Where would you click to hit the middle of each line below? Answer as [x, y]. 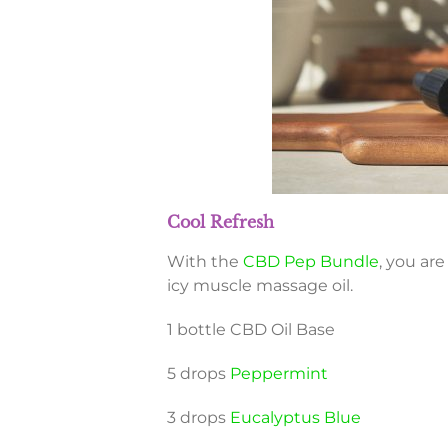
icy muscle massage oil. [259, 286]
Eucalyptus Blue [295, 418]
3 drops [198, 418]
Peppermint [278, 374]
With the [204, 262]
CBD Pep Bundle [310, 262]
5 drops [198, 374]
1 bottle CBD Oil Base [250, 330]
